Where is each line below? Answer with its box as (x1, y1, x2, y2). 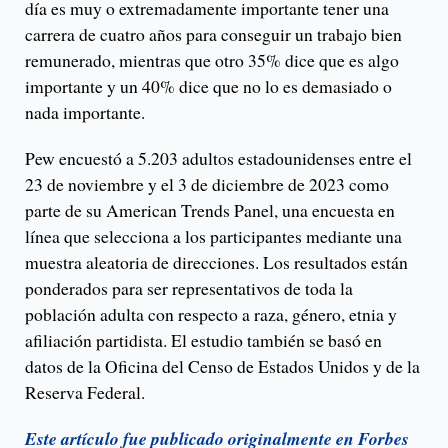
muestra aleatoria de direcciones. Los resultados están (25, 249, 408, 274)
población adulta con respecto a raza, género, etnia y (25, 301, 397, 326)
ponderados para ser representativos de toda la (25, 275, 353, 300)
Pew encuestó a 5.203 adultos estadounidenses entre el (25, 145, 412, 170)
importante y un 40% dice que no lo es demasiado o (25, 73, 392, 98)
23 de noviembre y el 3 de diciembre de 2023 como (25, 171, 389, 196)
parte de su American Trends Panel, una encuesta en (25, 197, 395, 222)
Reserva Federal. (25, 379, 145, 404)
